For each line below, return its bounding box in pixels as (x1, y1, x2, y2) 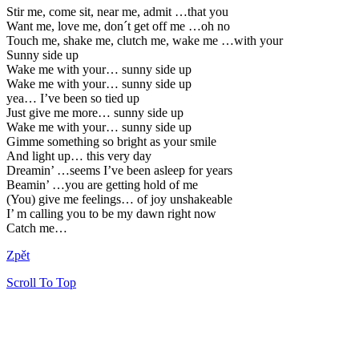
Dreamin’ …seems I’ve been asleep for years (6, 163, 232, 177)
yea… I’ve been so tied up (6, 91, 139, 105)
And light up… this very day (6, 148, 151, 163)
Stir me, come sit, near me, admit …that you (6, 4, 228, 18)
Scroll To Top (6, 275, 76, 289)
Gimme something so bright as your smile (6, 134, 216, 148)
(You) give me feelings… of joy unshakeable (6, 192, 232, 206)
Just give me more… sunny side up (6, 105, 184, 119)
